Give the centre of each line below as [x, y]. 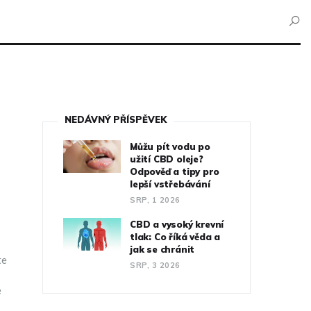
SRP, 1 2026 [155, 200]
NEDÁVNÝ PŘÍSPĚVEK [116, 119]
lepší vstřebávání [170, 184]
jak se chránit [162, 249]
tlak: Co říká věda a [175, 236]
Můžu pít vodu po [170, 146]
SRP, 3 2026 [155, 265]
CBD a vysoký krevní [177, 224]
